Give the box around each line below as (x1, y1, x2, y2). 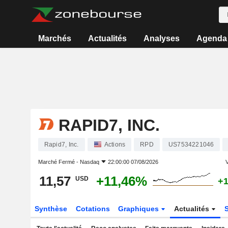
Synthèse (34, 205, 67, 213)
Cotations (75, 205, 110, 213)
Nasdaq (79, 159, 99, 165)
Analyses (143, 34, 180, 43)
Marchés (38, 34, 72, 43)
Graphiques (118, 205, 161, 213)
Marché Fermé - (38, 159, 80, 165)
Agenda (196, 34, 227, 43)
